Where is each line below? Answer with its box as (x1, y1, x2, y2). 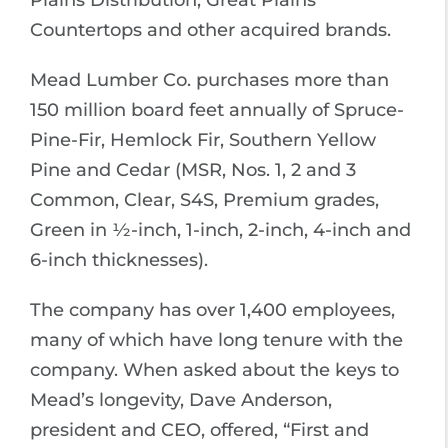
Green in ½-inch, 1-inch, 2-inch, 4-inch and (30, 218, 411, 241)
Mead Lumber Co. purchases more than (30, 68, 389, 91)
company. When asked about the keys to (30, 358, 399, 381)
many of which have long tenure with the (30, 328, 403, 351)
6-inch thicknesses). (30, 248, 208, 271)
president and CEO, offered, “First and (30, 418, 369, 441)
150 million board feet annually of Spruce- (30, 98, 404, 121)
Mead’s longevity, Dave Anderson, (30, 388, 332, 411)
